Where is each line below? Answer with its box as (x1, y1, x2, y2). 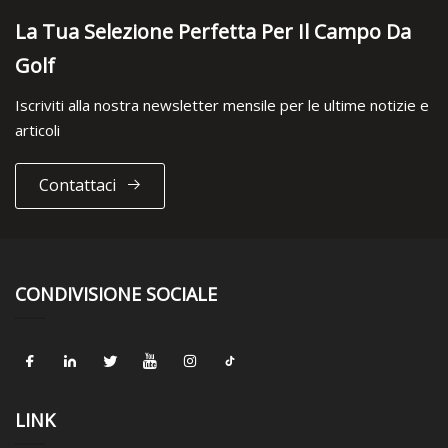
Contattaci (38, 174, 116, 197)
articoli (15, 119, 60, 140)
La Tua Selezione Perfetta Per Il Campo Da (15, 17, 411, 45)
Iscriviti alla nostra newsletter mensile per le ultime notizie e (15, 94, 429, 115)
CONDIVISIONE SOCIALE (15, 281, 217, 306)
